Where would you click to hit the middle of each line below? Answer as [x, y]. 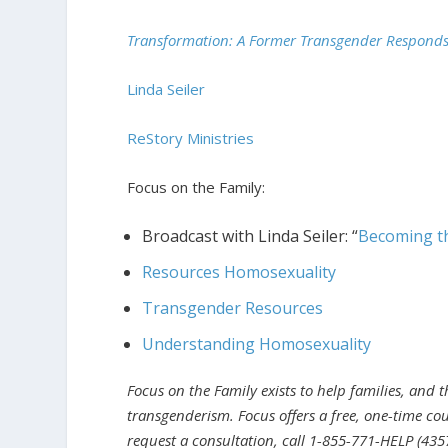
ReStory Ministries [191, 137]
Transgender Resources [233, 307]
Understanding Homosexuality [257, 344]
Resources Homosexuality [239, 271]
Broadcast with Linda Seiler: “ [250, 235]
